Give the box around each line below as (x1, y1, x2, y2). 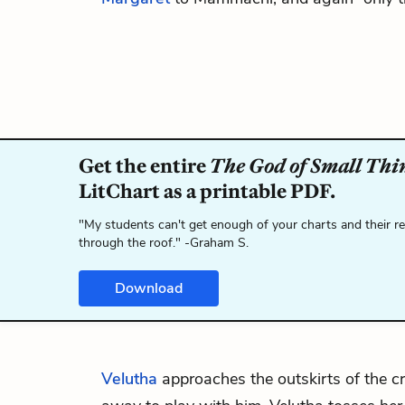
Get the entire (79, 154, 210, 178)
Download (115, 278, 183, 298)
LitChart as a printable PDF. (79, 179, 335, 203)
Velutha (101, 368, 157, 390)
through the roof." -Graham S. (79, 234, 249, 251)
